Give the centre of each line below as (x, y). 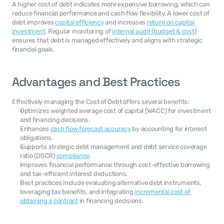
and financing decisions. (55, 120)
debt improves (34, 22)
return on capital (170, 22)
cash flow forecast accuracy (90, 129)
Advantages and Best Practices (96, 82)
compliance (73, 156)
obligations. (36, 138)
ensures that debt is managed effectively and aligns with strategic (107, 40)
